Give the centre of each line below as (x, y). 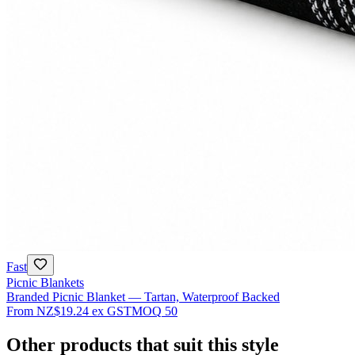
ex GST (112, 311)
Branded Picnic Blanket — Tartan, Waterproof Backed (143, 297)
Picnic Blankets (45, 283)
